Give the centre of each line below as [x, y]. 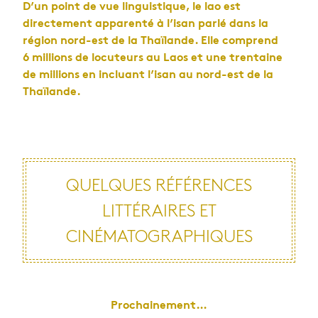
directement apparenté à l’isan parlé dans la [146, 24]
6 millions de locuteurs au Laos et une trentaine [153, 58]
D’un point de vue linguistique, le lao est [132, 7]
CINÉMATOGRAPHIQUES [159, 237]
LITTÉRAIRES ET [159, 211]
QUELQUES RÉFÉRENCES [159, 186]
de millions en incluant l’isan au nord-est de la [148, 75]
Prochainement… [159, 306]
